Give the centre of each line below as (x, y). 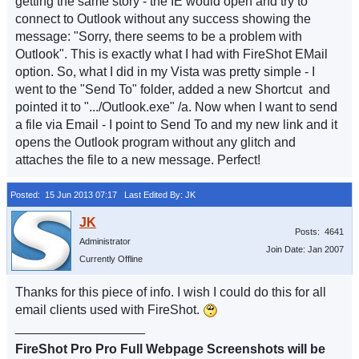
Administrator (105, 241)
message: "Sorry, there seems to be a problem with (159, 36)
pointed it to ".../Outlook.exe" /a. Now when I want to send (176, 107)
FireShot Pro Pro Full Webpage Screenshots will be (170, 349)
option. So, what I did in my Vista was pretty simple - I (165, 72)
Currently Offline (111, 259)
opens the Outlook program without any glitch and (155, 142)
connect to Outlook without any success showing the (163, 19)
